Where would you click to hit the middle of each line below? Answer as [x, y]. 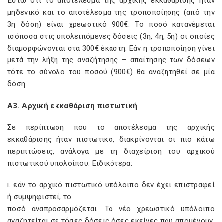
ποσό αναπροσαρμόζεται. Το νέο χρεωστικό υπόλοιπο [111, 209]
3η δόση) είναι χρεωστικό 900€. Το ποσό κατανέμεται [111, 24]
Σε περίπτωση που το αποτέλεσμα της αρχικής [111, 127]
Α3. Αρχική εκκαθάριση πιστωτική [73, 106]
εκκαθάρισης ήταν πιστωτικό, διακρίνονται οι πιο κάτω [111, 139]
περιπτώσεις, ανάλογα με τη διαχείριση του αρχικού [111, 151]
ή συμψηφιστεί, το [40, 197]
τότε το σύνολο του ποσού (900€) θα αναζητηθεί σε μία [111, 72]
